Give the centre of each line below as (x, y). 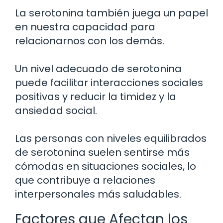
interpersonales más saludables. (98, 194)
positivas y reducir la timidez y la (96, 97)
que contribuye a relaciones (85, 180)
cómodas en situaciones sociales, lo (106, 167)
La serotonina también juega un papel (111, 13)
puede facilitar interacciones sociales (109, 83)
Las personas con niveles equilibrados (111, 139)
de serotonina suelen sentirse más (102, 153)
